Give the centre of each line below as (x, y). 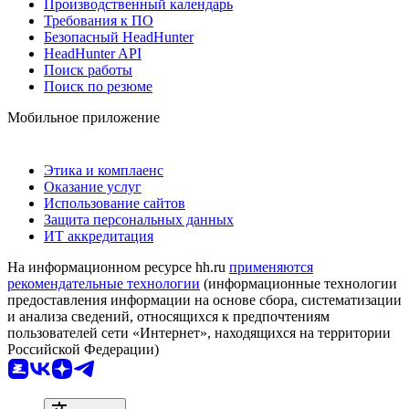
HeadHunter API (93, 53)
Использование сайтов (115, 203)
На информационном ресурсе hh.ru (118, 267)
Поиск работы (88, 69)
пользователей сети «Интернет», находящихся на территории (199, 332)
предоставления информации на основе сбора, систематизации (204, 299)
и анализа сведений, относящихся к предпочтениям (168, 316)
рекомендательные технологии (104, 283)
